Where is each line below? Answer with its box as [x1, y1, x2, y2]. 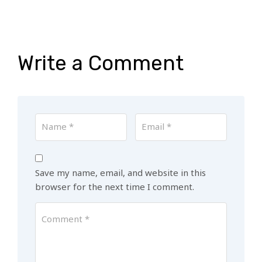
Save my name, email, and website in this [35, 167, 206, 179]
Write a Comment [18, 51, 184, 76]
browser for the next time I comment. [35, 181, 194, 193]
